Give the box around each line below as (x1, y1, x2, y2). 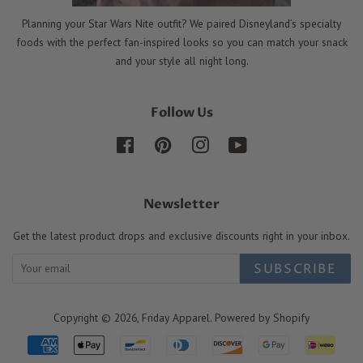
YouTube (247, 136, 288, 152)
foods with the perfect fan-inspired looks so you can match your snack (15, 34, 348, 49)
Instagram (209, 136, 255, 152)
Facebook (135, 136, 181, 152)
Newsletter (143, 194, 220, 213)
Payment (181, 337, 230, 354)
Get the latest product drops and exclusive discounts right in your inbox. (13, 228, 350, 243)
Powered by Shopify (215, 310, 310, 325)
